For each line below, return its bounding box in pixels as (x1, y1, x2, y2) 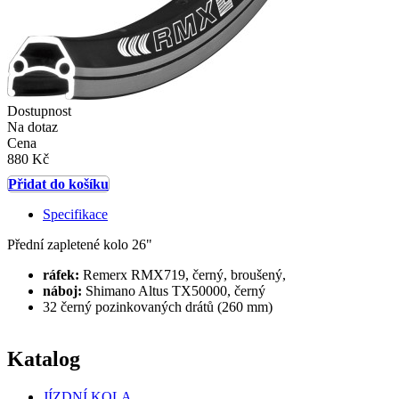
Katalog (7, 347, 80, 371)
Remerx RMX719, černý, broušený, (83, 267, 286, 283)
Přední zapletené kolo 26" (7, 237, 152, 253)
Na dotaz (7, 119, 58, 135)
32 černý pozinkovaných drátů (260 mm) (43, 299, 273, 315)
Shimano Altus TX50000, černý (82, 283, 265, 299)
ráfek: (43, 267, 83, 283)
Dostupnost (7, 103, 71, 119)
